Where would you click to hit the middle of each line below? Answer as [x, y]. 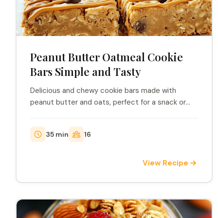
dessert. [44, 114]
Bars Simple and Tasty [86, 72]
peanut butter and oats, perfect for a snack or [108, 102]
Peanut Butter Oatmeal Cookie [107, 57]
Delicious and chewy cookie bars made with [103, 91]
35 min [57, 134]
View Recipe [166, 163]
